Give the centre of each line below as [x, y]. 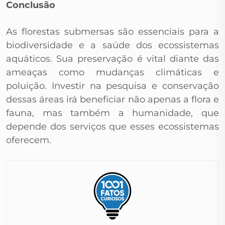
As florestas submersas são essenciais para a [113, 32]
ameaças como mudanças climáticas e [113, 73]
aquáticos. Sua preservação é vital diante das [113, 59]
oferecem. [29, 140]
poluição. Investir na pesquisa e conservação [113, 86]
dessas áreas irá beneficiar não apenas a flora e [113, 100]
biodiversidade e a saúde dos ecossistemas [113, 45]
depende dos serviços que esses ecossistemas [113, 127]
